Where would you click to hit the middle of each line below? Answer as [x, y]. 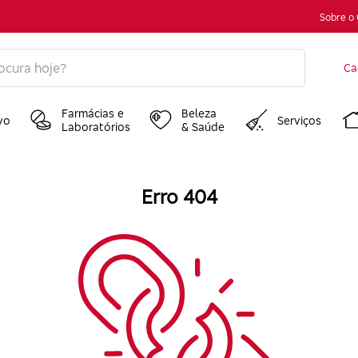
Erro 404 [179, 197]
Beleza [199, 113]
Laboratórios [96, 127]
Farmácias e [93, 113]
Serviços [300, 120]
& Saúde [203, 127]
